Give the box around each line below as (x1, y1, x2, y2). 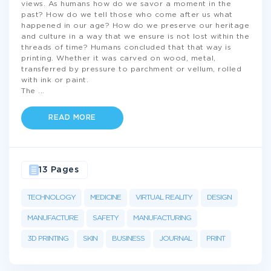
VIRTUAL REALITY (135, 194, 192, 201)
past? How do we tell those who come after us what (21, 11, 233, 18)
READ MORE (48, 114, 96, 121)
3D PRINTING (27, 235, 68, 242)
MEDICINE (90, 194, 121, 201)
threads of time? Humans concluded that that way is (21, 44, 231, 51)
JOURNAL (159, 235, 192, 242)
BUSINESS (112, 235, 145, 242)
